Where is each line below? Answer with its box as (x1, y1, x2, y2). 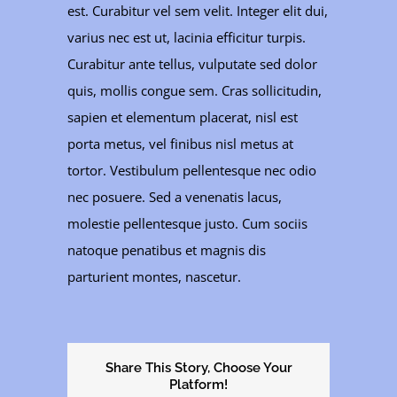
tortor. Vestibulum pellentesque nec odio (67, 161, 317, 180)
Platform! (169, 377, 228, 393)
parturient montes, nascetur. (67, 268, 242, 286)
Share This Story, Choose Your (105, 360, 292, 377)
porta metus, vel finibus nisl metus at (67, 135, 294, 153)
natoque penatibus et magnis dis (67, 241, 267, 260)
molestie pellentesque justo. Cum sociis (67, 214, 308, 233)
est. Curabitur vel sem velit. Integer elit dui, (67, 2, 329, 20)
